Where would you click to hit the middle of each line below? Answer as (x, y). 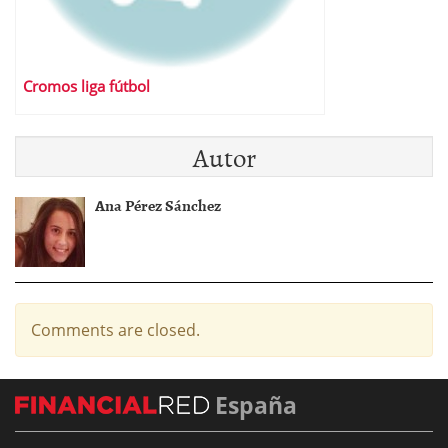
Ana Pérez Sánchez (158, 204)
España (253, 404)
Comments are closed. (115, 329)
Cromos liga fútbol (86, 86)
